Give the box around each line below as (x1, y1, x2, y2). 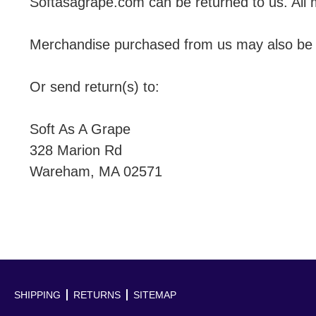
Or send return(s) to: (30, 79, 159, 95)
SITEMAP (133, 289, 176, 301)
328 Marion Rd (30, 142, 122, 159)
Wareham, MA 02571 (30, 164, 162, 180)
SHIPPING (14, 289, 61, 301)
